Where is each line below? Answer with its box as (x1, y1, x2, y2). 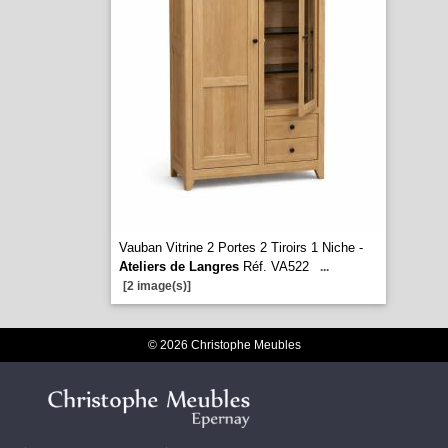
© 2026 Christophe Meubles (147, 338, 301, 352)
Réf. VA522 (238, 259, 309, 274)
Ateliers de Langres (118, 259, 239, 274)
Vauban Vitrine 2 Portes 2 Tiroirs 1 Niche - (118, 240, 363, 255)
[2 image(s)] (122, 279, 191, 293)
